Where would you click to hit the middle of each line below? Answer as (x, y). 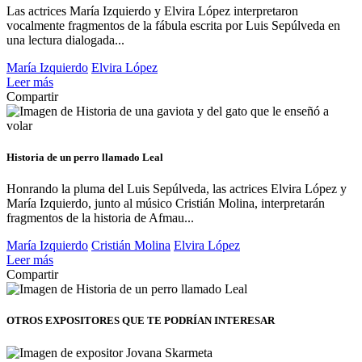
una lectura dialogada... (65, 40)
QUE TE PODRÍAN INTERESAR (198, 321)
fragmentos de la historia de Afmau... (100, 218)
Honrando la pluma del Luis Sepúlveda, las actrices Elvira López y (177, 189)
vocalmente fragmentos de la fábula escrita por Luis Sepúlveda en (173, 25)
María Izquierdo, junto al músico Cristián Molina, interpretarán (166, 204)
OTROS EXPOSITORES (63, 321)
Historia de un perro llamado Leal (85, 158)
